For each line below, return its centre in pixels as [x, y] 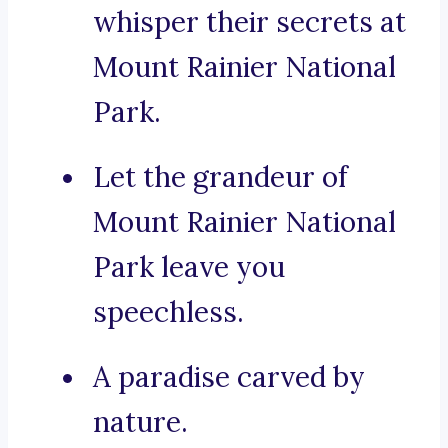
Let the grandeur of [220, 177]
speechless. [168, 312]
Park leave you [189, 267]
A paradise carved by [229, 377]
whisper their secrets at [249, 22]
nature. [140, 422]
